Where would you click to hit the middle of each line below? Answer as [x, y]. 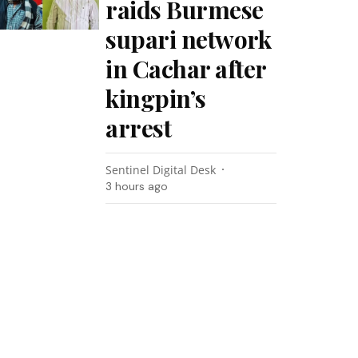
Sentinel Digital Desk [161, 170]
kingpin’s [156, 98]
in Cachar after [186, 69]
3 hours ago [137, 186]
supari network [189, 39]
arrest [139, 128]
